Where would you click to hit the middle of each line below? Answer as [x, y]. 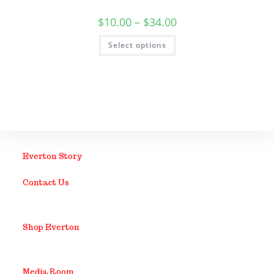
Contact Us [46, 182]
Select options [137, 45]
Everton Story [53, 156]
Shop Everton [51, 227]
